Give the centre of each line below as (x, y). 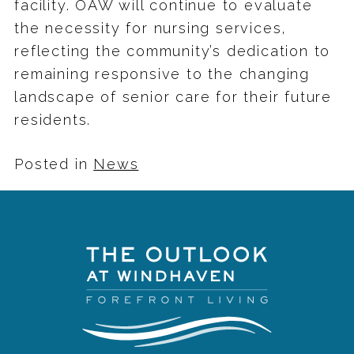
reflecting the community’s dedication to (173, 51)
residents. (53, 120)
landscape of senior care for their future (173, 97)
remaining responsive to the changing (162, 74)
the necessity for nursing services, (151, 28)
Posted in (54, 164)
